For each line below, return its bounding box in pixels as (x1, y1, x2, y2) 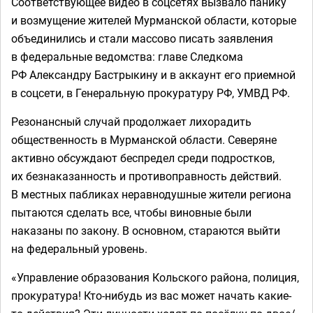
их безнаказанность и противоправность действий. (11, 168, 282, 184)
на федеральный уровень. (11, 241, 147, 256)
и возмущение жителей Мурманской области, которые (11, 13, 296, 28)
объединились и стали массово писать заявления (11, 31, 273, 46)
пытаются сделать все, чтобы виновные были (11, 205, 252, 220)
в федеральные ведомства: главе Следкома (11, 49, 243, 64)
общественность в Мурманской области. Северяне (11, 132, 277, 147)
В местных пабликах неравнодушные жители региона (11, 187, 291, 202)
